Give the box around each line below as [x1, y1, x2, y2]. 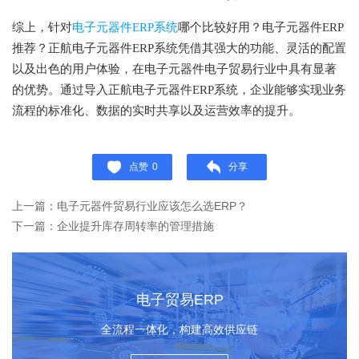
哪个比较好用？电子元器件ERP [178, 21, 344, 34]
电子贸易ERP [135, 292, 224, 308]
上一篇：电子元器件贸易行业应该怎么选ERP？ [12, 200, 248, 212]
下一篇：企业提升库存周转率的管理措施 [12, 220, 214, 232]
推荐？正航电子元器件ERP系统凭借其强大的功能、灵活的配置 [12, 42, 346, 54]
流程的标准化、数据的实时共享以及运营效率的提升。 [12, 104, 301, 117]
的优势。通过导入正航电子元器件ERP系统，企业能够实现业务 [12, 83, 346, 96]
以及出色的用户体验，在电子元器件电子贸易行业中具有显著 [12, 63, 337, 75]
